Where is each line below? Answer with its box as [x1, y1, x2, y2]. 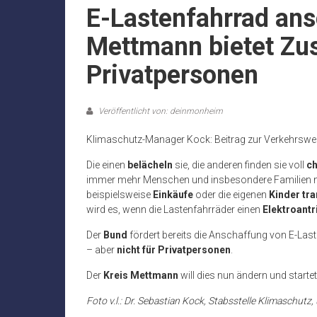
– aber [86, 244, 117, 256]
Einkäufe [153, 189, 193, 201]
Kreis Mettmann [103, 270, 178, 282]
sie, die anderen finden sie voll [173, 159, 306, 171]
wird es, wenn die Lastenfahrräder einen [86, 204, 263, 216]
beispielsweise [86, 189, 153, 201]
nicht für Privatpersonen [117, 244, 231, 256]
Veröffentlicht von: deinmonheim [96, 106, 223, 117]
